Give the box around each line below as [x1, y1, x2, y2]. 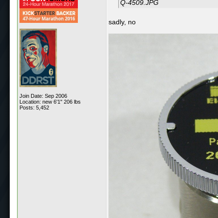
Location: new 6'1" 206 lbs [19, 98, 81, 105]
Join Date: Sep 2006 [19, 92, 67, 99]
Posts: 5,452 [19, 104, 49, 110]
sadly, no [109, 18, 136, 26]
